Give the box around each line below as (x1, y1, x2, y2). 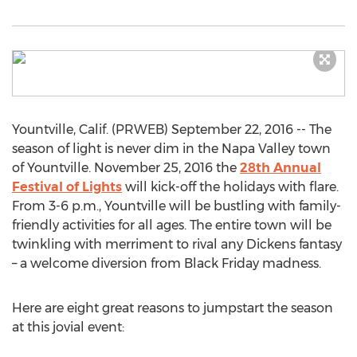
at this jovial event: (12, 320, 124, 335)
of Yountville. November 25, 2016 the (12, 160, 240, 175)
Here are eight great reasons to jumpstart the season (12, 300, 333, 316)
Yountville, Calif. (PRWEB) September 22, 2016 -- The (12, 122, 331, 137)
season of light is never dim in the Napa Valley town (12, 141, 331, 156)
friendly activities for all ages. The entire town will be (12, 218, 331, 233)
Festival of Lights (12, 179, 122, 194)
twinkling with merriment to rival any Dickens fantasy (12, 237, 342, 252)
